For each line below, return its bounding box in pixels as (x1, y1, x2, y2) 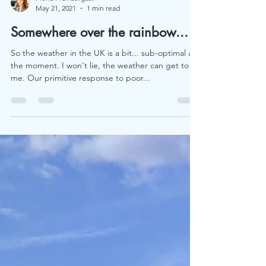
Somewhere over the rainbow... (11, 109, 188, 126)
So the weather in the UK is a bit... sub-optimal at (11, 133, 195, 144)
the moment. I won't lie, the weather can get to (11, 145, 189, 156)
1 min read (87, 89, 120, 98)
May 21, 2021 (36, 89, 76, 98)
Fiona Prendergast (36, 79, 94, 88)
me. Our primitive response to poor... (11, 158, 150, 169)
